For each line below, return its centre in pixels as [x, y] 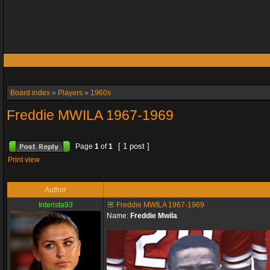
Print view [24, 160]
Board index [30, 93]
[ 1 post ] [134, 146]
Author [55, 190]
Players [70, 93]
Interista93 [55, 205]
